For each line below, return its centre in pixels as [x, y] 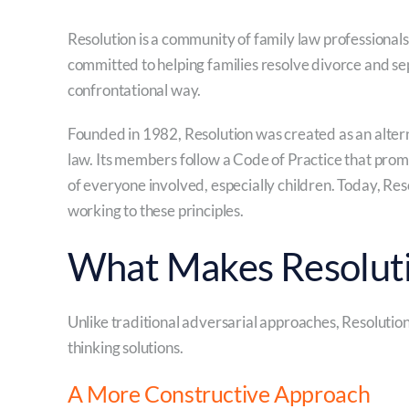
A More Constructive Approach [219, 393]
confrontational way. [134, 90]
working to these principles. [155, 210]
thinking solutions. [125, 347]
